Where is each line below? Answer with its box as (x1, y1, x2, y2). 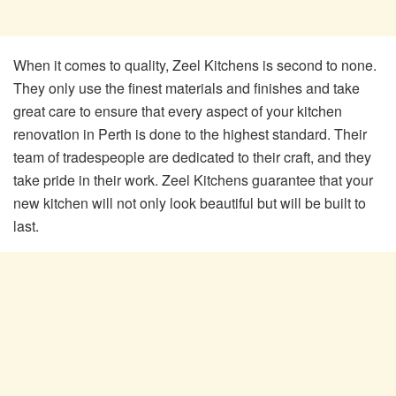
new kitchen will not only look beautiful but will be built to (13, 192, 366, 213)
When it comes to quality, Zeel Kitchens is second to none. (13, 54, 377, 75)
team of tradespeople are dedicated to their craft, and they (13, 146, 371, 167)
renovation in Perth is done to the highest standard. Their (13, 123, 367, 144)
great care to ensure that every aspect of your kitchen (13, 100, 342, 121)
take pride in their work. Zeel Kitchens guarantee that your (13, 169, 373, 190)
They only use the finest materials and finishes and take (13, 77, 360, 98)
